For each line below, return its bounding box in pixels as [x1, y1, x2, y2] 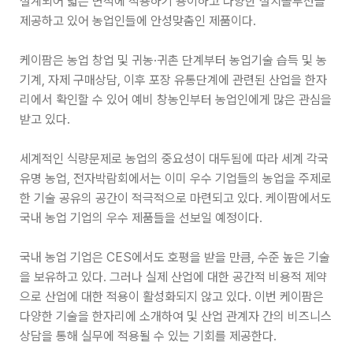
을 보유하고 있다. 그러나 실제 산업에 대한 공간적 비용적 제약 [19, 269, 327, 284]
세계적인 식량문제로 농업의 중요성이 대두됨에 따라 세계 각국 [19, 151, 329, 166]
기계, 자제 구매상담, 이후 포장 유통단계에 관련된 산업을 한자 [19, 72, 327, 87]
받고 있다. [19, 112, 70, 127]
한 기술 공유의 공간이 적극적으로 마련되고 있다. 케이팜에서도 [19, 191, 332, 206]
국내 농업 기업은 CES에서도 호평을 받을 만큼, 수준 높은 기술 [19, 250, 330, 265]
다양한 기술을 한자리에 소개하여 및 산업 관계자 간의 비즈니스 [19, 309, 332, 324]
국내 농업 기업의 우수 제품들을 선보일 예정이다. [19, 210, 262, 225]
